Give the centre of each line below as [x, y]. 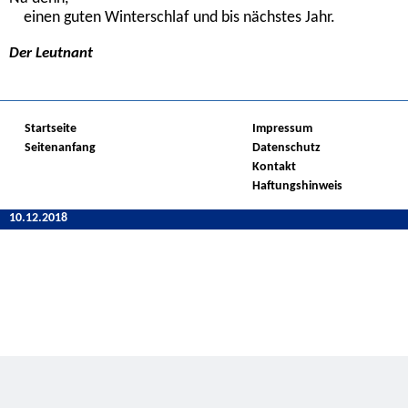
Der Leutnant [51, 53]
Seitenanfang [60, 148]
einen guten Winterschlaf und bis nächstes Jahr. [172, 18]
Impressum [282, 128]
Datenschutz [286, 148]
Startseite [51, 128]
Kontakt [274, 167]
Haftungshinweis [297, 186]
